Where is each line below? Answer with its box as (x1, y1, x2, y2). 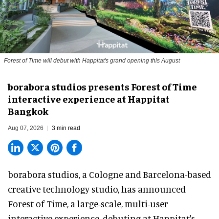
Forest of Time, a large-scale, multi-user (8, 197, 168, 209)
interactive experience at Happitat (8, 92, 170, 105)
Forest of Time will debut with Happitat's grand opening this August (4, 57, 180, 64)
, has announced (118, 183, 186, 195)
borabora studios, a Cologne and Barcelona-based (8, 168, 211, 180)
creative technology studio (8, 183, 118, 195)
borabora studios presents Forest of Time (8, 80, 197, 92)
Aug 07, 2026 (8, 124, 44, 131)
